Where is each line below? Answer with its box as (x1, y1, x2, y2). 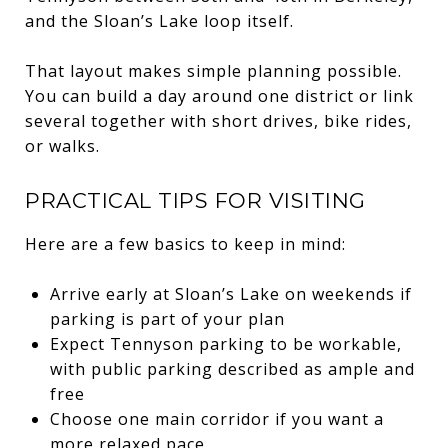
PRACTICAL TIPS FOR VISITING (25, 187, 366, 213)
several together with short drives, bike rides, (25, 109, 412, 132)
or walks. (25, 134, 100, 157)
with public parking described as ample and (49, 357, 415, 380)
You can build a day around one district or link (25, 84, 414, 107)
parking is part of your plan (49, 307, 285, 330)
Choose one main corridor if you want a (49, 407, 384, 430)
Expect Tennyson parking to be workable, (49, 332, 402, 355)
